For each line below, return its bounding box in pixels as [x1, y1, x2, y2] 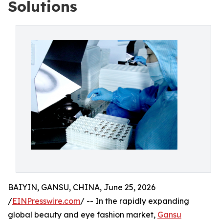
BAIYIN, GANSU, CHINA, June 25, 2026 [8, 182, 155, 192]
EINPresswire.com [12, 196, 80, 206]
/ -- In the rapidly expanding [80, 196, 189, 206]
